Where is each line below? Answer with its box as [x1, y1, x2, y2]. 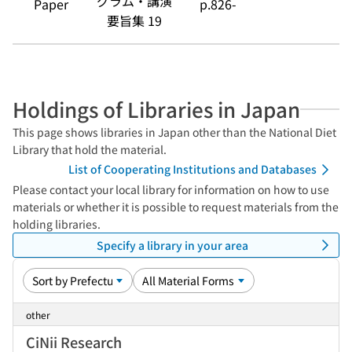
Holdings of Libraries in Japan [13, 94, 300, 123]
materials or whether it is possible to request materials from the [13, 199, 339, 214]
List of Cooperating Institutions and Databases [68, 161, 317, 177]
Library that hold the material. [13, 141, 167, 157]
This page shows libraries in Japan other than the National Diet [13, 124, 336, 140]
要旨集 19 [107, 11, 162, 30]
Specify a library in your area [96, 236, 248, 253]
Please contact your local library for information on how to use [13, 181, 329, 197]
